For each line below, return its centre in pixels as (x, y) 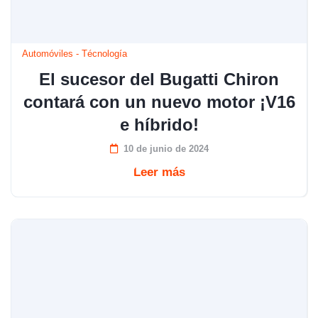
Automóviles (48, 54)
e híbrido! (159, 125)
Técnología (104, 54)
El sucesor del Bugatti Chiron (159, 79)
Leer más (159, 172)
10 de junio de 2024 (166, 149)
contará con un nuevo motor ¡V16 (159, 102)
